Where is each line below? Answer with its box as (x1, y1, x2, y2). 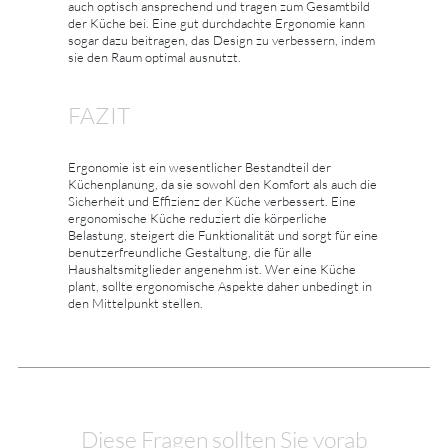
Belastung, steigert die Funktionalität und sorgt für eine (68, 226, 378, 243)
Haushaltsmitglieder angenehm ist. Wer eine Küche (68, 260, 356, 277)
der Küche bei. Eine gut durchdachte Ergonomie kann (68, 14, 365, 31)
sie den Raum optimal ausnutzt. (68, 48, 241, 65)
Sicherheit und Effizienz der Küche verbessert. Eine (68, 192, 356, 209)
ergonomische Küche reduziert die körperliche (68, 209, 327, 226)
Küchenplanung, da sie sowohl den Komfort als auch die (68, 175, 377, 192)
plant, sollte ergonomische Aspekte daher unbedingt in (68, 277, 372, 294)
